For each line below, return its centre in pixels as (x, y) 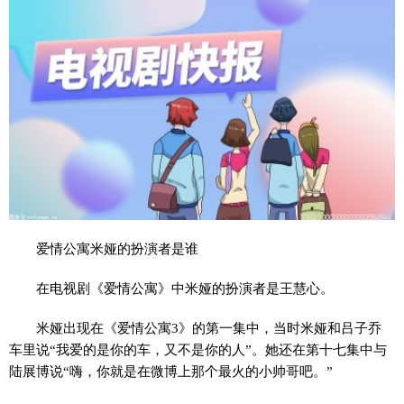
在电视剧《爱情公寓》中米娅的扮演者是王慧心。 (185, 289)
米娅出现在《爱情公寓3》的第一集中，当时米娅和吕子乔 (209, 328)
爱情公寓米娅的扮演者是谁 (118, 249)
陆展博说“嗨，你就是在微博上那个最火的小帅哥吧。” (171, 372)
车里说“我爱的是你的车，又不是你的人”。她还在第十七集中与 (198, 350)
